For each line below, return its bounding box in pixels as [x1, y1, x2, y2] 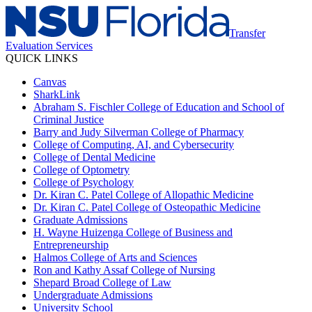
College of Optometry [33, 164, 130, 175]
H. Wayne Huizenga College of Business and [33, 226, 233, 238]
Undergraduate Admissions [33, 289, 153, 301]
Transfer [229, 27, 265, 39]
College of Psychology [33, 176, 134, 188]
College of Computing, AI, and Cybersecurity [33, 139, 234, 150]
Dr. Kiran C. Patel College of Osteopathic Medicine [33, 201, 260, 213]
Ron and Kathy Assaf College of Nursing [33, 264, 215, 276]
